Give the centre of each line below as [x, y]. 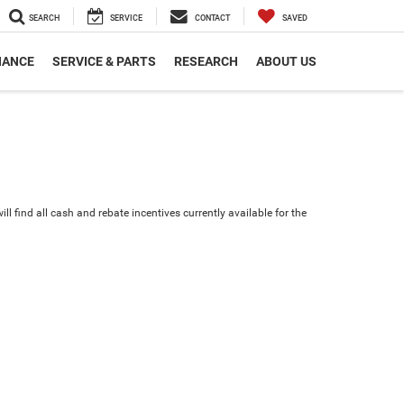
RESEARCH [206, 62]
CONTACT [212, 18]
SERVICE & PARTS [104, 62]
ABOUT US [286, 62]
